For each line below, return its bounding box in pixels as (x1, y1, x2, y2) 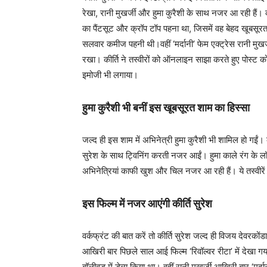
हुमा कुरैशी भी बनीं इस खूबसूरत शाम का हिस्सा (82, 101, 250, 114)
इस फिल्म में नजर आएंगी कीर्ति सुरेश (82, 197, 212, 210)
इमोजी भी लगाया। (82, 69, 138, 80)
